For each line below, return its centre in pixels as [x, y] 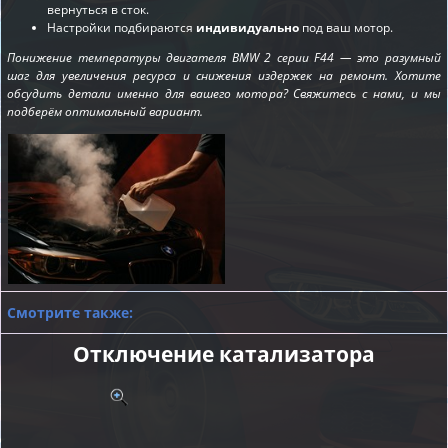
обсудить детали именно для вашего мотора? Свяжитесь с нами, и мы [224, 94]
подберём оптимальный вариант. [105, 112]
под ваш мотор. [346, 28]
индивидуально [247, 28]
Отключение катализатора [224, 354]
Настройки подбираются [121, 28]
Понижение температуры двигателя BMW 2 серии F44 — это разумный [224, 58]
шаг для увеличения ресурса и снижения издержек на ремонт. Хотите [224, 76]
